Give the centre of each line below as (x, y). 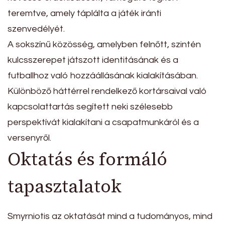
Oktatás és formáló (87, 159)
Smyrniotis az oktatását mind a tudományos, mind (110, 216)
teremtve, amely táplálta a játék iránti (84, 13)
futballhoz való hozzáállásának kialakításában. (103, 75)
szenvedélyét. (36, 29)
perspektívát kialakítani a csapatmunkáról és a (103, 122)
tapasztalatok (65, 186)
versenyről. (29, 138)
